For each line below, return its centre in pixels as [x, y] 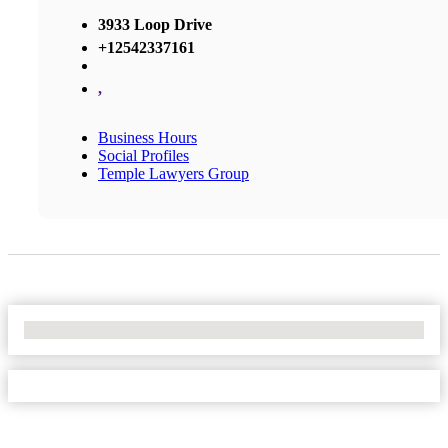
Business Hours [147, 137]
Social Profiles [143, 155]
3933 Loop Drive [155, 24]
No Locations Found [89, 329]
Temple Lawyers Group [173, 173]
